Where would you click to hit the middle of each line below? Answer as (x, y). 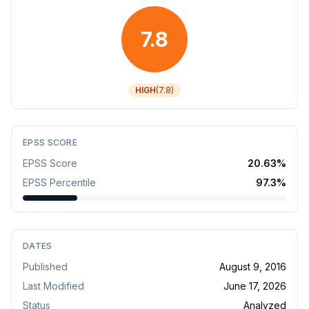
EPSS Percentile (59, 182)
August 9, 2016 (253, 267)
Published (45, 267)
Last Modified (53, 286)
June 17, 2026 (255, 286)
